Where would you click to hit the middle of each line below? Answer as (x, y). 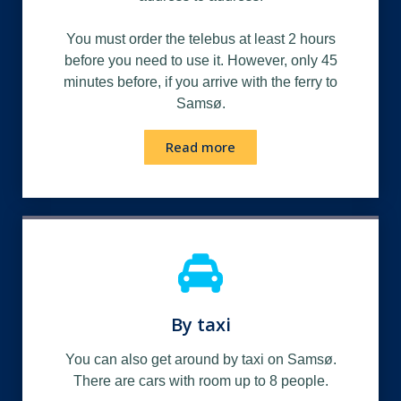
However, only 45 (282, 60)
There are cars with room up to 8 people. (200, 380)
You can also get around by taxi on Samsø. (200, 359)
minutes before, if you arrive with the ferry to (200, 81)
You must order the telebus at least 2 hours (200, 38)
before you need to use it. (145, 60)
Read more (200, 146)
